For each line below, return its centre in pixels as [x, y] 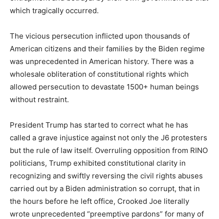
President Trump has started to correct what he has [99, 125]
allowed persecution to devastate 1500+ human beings [104, 87]
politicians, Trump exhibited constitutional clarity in [98, 163]
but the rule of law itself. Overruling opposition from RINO [109, 151]
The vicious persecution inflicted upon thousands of [100, 36]
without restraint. [39, 100]
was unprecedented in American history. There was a [102, 62]
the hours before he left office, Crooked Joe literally [99, 201]
